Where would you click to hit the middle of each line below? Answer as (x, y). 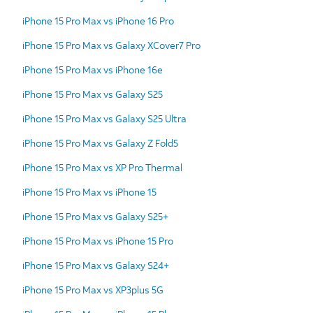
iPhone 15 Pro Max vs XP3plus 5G (93, 289)
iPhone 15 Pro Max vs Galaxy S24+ (96, 265)
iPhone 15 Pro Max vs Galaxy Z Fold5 (100, 143)
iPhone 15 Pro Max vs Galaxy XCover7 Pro (111, 45)
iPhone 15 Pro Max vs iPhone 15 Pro (98, 240)
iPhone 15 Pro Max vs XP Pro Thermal (102, 167)
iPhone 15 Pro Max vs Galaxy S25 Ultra (104, 118)
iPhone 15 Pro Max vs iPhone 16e (93, 69)
